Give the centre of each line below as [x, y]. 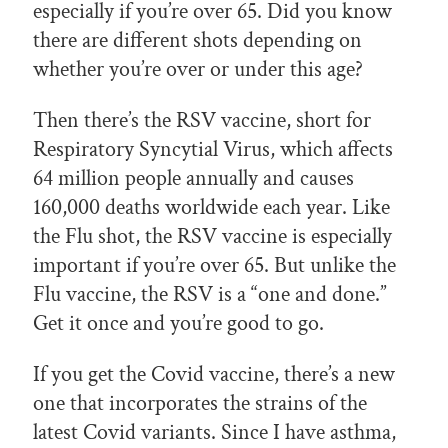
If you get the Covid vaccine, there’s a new [214, 375]
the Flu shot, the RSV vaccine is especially [212, 237]
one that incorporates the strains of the [200, 404]
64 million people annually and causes [193, 179]
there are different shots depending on [197, 41]
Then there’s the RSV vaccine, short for [202, 121]
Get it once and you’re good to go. [181, 324]
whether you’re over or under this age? [200, 70]
